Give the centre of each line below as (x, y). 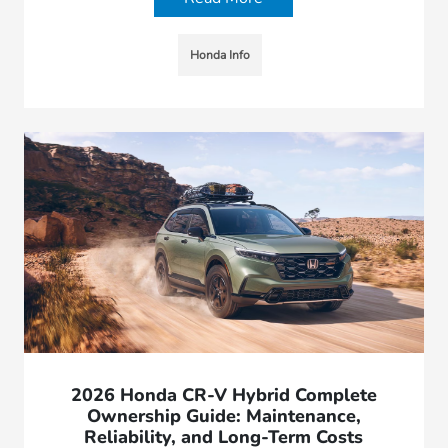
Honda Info (219, 55)
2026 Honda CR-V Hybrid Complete (223, 394)
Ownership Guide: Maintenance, (223, 415)
